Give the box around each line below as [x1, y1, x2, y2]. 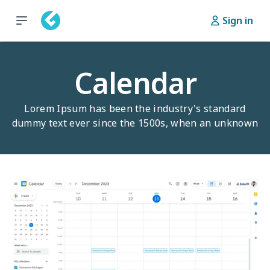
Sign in [222, 14, 253, 27]
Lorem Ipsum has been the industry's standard [24, 102, 246, 115]
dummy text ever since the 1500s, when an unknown [11, 116, 259, 130]
